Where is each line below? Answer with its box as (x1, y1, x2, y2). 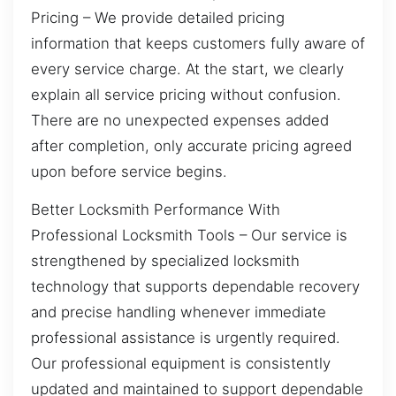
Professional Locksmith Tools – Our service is (31, 226, 347, 245)
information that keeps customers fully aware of (31, 34, 365, 52)
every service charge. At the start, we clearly (31, 59, 344, 78)
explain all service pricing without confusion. (31, 85, 341, 103)
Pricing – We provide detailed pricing (31, 8, 285, 27)
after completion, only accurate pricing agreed (31, 136, 352, 155)
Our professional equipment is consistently (31, 354, 331, 373)
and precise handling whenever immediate (31, 303, 326, 322)
